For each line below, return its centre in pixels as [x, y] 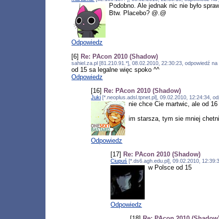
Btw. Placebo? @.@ [137, 13]
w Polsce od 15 [170, 168]
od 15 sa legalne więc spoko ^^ [116, 69]
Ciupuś [119, 161]
